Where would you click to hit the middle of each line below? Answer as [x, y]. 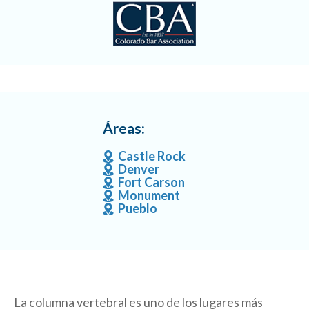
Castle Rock [152, 156]
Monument [149, 196]
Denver [139, 169]
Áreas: [124, 128]
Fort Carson [151, 182]
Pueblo [138, 209]
